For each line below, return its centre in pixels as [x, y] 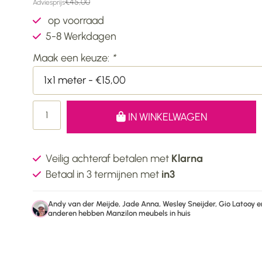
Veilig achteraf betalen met [108, 158]
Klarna [187, 158]
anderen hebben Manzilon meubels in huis [119, 213]
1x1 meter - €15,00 [85, 80]
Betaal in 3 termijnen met [104, 174]
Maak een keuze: [72, 58]
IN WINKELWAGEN [166, 117]
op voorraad [75, 20]
